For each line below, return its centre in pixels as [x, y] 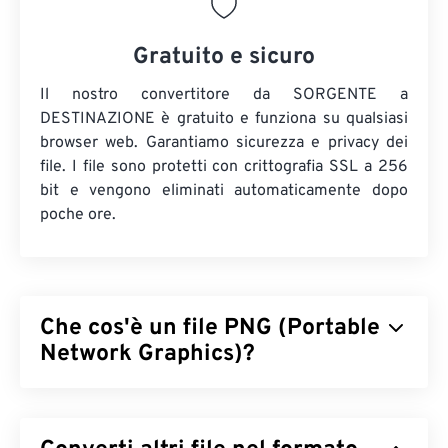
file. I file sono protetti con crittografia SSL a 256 [224, 167]
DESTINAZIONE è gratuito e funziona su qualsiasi [224, 119]
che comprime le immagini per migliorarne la [245, 424]
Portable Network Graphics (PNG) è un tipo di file [214, 400]
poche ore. [78, 215]
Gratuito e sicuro [224, 58]
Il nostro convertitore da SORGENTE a [224, 95]
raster [61, 424]
